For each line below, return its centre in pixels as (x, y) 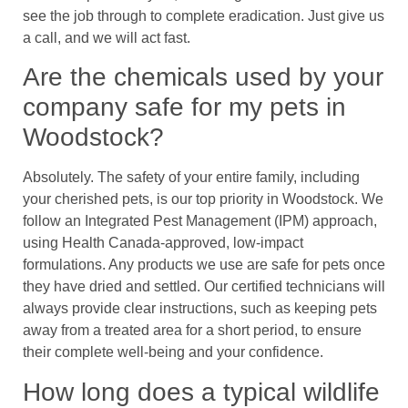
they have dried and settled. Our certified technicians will (204, 287)
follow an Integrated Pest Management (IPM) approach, (200, 221)
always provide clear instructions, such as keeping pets (200, 309)
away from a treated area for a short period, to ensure (192, 331)
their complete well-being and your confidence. (173, 352)
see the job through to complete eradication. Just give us (204, 16)
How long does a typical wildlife (201, 392)
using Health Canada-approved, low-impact (163, 243)
